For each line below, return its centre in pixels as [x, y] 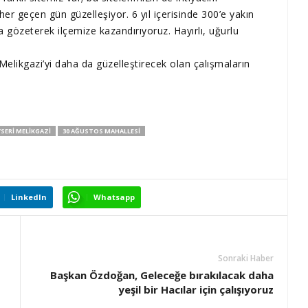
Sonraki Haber [246, 258]
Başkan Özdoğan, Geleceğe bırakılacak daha [162, 275]
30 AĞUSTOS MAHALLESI [101, 131]
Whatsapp [114, 197]
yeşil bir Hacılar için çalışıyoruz [196, 290]
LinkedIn [29, 197]
